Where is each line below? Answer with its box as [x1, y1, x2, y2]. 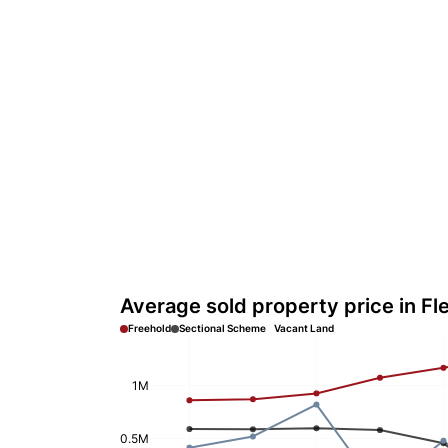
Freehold [128, 322, 171, 334]
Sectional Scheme [179, 322, 266, 334]
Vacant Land [274, 322, 334, 334]
